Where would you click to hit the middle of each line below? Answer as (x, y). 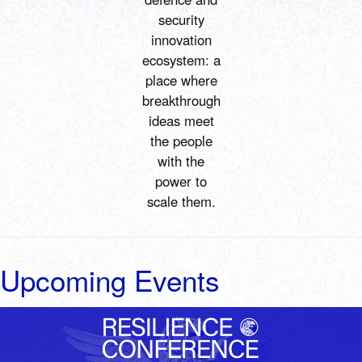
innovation (181, 40)
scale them (179, 202)
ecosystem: (177, 60)
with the (181, 161)
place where (181, 80)
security (181, 20)
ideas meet (181, 121)
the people (181, 141)
